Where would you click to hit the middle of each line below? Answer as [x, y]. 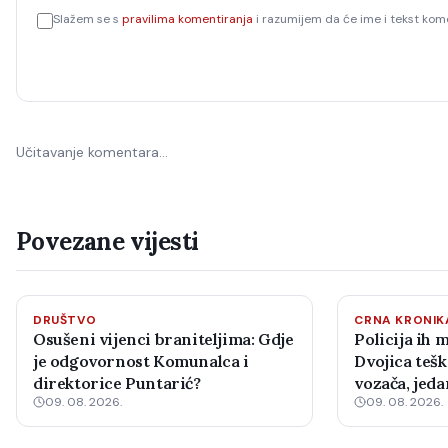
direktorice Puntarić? [117, 383]
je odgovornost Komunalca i [141, 361]
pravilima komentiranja [187, 19]
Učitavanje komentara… [92, 152]
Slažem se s [86, 19]
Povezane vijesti [107, 241]
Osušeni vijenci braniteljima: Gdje [163, 339]
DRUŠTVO [65, 320]
